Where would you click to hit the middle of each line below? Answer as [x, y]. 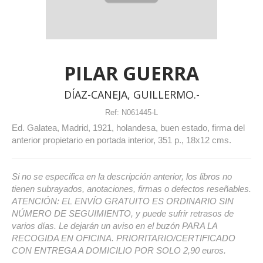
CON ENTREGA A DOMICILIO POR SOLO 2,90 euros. [119, 250]
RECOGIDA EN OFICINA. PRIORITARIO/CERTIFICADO [124, 238]
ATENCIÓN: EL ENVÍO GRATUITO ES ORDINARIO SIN [123, 201]
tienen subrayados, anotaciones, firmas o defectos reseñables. [131, 188]
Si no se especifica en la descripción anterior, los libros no [122, 176]
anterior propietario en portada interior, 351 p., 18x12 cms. [122, 140]
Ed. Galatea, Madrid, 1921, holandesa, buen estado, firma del [128, 127]
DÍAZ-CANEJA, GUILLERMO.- [131, 94]
